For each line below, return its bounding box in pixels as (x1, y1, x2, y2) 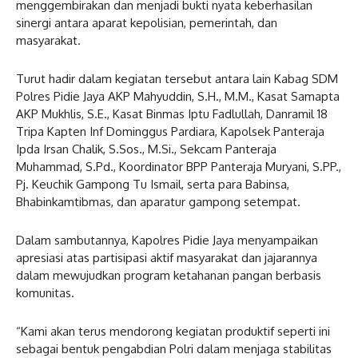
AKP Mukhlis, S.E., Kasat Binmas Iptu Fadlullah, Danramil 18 (16, 105, 328, 121)
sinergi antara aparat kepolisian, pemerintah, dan (16, 14, 277, 30)
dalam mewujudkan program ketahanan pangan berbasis (16, 267, 321, 283)
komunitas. (16, 284, 74, 300)
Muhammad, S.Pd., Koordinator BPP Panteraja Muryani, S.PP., (16, 158, 341, 174)
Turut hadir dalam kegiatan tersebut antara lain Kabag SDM (16, 70, 338, 86)
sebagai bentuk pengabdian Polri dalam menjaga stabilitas (16, 340, 332, 356)
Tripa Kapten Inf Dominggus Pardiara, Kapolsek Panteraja (16, 123, 324, 139)
